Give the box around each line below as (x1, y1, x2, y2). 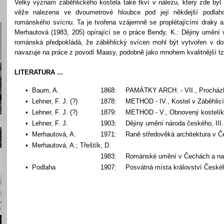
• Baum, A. (25, 86, 59, 94)
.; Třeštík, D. (74, 141, 111, 149)
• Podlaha (25, 163, 55, 171)
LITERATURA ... (14, 68, 63, 76)
